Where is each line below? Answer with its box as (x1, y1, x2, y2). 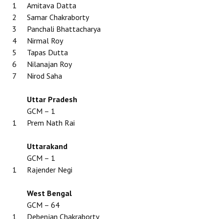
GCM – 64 (27, 200, 60, 210)
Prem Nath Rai (27, 118, 75, 128)
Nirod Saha (27, 71, 62, 81)
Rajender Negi (27, 165, 72, 175)
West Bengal (27, 188, 72, 198)
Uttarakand (27, 141, 67, 151)
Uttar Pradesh (27, 94, 77, 104)
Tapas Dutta (27, 47, 68, 57)
